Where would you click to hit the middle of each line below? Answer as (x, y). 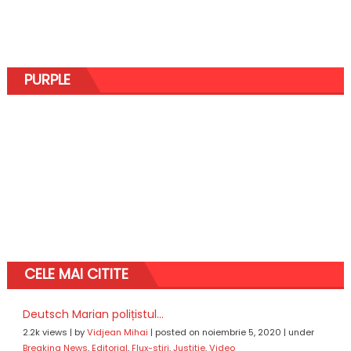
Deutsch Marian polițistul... (93, 315)
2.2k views (45, 333)
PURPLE (47, 80)
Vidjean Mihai (117, 333)
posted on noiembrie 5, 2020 (218, 333)
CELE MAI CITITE (76, 274)
